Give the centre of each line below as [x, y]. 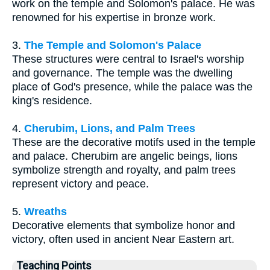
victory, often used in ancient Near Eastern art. [123, 240]
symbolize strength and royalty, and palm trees [124, 170]
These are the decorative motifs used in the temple [134, 143]
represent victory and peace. [80, 184]
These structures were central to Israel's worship [128, 59]
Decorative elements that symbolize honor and [124, 226]
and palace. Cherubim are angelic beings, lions [125, 156]
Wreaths [46, 212]
